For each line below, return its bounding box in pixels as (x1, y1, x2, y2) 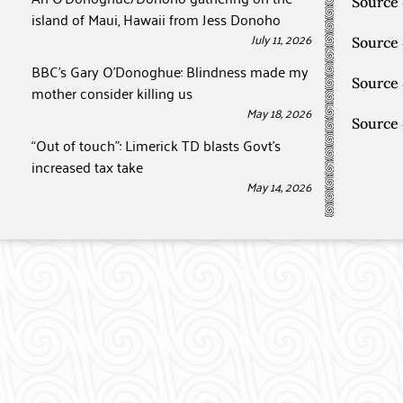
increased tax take (31, 154, 143, 179)
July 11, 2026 (251, 27, 311, 49)
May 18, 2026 (246, 101, 311, 123)
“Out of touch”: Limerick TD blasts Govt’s (31, 132, 281, 157)
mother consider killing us (31, 80, 193, 105)
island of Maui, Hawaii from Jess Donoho (31, 6, 281, 31)
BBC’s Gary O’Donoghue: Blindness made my (31, 58, 309, 84)
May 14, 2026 (246, 175, 311, 197)
